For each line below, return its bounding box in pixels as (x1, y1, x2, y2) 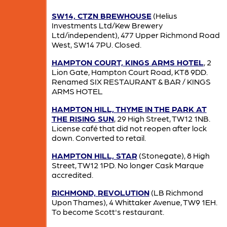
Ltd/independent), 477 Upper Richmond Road (51, 30, 220, 40)
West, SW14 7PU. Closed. (51, 40, 141, 50)
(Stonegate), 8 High (137, 150, 210, 161)
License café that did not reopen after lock (51, 123, 207, 133)
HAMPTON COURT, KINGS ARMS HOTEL (51, 57, 204, 67)
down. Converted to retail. (51, 133, 146, 143)
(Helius (151, 11, 177, 21)
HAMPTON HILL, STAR (51, 150, 137, 161)
